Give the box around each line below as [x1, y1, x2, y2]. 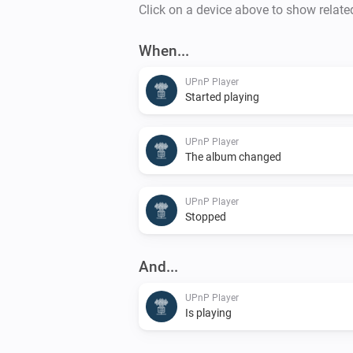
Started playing [185, 90, 259, 103]
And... [139, 257, 178, 276]
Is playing [196, 306, 232, 319]
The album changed [185, 150, 281, 163]
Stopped [185, 210, 226, 223]
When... [139, 41, 189, 60]
